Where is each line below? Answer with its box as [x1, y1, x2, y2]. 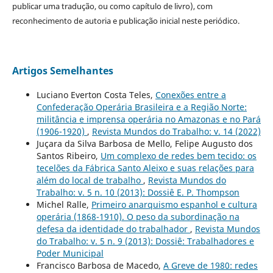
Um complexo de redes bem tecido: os [100, 150, 257, 162]
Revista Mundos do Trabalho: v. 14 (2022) [91, 126, 261, 138]
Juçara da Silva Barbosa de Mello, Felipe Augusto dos [36, 138, 253, 150]
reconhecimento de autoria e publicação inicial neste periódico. [12, 15, 239, 27]
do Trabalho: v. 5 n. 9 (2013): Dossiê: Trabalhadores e [36, 235, 254, 247]
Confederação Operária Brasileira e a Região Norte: [36, 101, 247, 113]
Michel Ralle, [36, 199, 91, 211]
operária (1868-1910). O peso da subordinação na [36, 211, 239, 223]
